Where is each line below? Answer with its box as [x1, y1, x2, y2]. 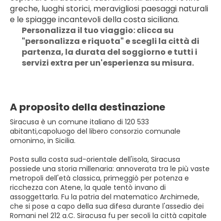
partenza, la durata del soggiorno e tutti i [22, 46, 197, 58]
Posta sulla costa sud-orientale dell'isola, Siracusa [10, 154, 180, 164]
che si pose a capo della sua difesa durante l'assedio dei [10, 201, 204, 211]
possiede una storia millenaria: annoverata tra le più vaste [10, 164, 210, 174]
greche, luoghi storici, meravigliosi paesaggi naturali [10, 3, 208, 14]
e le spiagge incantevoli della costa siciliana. [10, 14, 181, 25]
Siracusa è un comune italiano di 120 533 [10, 117, 149, 127]
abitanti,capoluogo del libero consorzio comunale [10, 126, 181, 136]
